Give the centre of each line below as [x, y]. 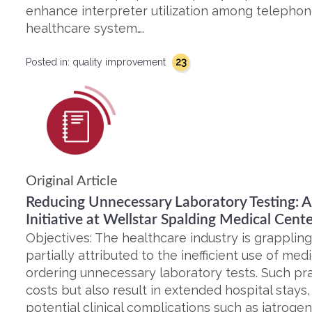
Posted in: [49, 62]
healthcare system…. [85, 28]
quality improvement [120, 62]
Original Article [72, 181]
